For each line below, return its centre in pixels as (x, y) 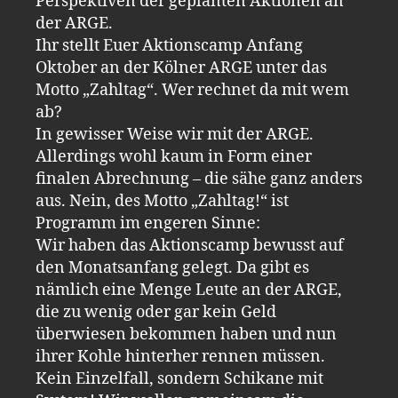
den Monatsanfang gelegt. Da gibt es (172, 267)
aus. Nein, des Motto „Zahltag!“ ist (162, 201)
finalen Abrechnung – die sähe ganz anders (199, 179)
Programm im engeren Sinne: (148, 223)
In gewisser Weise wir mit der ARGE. (175, 134)
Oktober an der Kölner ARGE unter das (181, 68)
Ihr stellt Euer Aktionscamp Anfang (169, 45)
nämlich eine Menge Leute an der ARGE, (189, 290)
